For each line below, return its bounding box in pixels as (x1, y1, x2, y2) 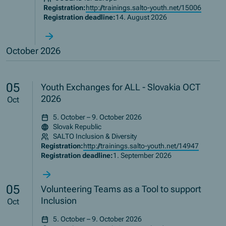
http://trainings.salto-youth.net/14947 (83, 142, 199, 150)
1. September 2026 (113, 151, 172, 160)
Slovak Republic (53, 123, 102, 131)
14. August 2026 (116, 13, 167, 22)
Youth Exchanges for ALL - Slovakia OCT (41, 82, 201, 93)
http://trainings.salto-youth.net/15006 (86, 4, 202, 12)
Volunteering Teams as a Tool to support (41, 184, 202, 195)
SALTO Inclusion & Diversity (53, 132, 137, 141)
